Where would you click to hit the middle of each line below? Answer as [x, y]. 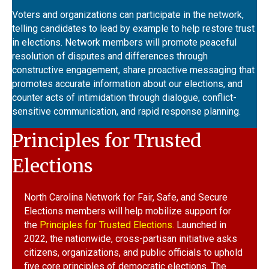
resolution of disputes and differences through [110, 56]
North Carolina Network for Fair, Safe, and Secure [126, 197]
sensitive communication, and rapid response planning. [126, 111]
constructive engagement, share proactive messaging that [133, 70]
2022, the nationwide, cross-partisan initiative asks [131, 239]
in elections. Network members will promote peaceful [124, 42]
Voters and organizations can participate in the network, [128, 15]
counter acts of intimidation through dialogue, [107, 98]
